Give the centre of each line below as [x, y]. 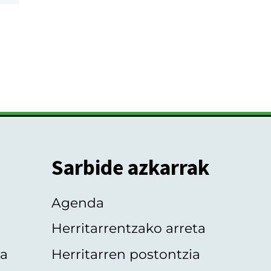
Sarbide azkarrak [130, 168]
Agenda [77, 202]
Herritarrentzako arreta [128, 228]
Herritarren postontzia [126, 254]
